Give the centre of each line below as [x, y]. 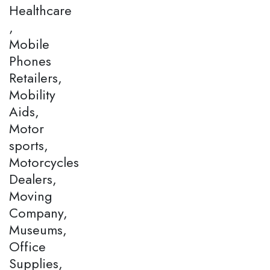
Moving [31, 196]
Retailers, [36, 77]
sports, [29, 145]
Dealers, [33, 179]
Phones [30, 61]
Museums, [38, 229]
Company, [38, 212]
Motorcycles [44, 162]
